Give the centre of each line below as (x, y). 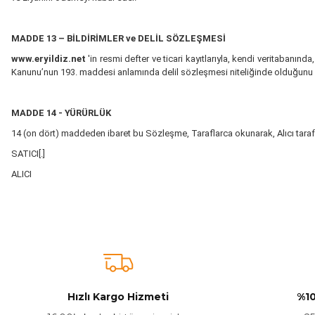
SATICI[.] (28, 154)
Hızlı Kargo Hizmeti (118, 297)
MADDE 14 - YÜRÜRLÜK (61, 113)
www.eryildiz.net (50, 59)
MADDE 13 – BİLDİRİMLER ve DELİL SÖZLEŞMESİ (118, 38)
